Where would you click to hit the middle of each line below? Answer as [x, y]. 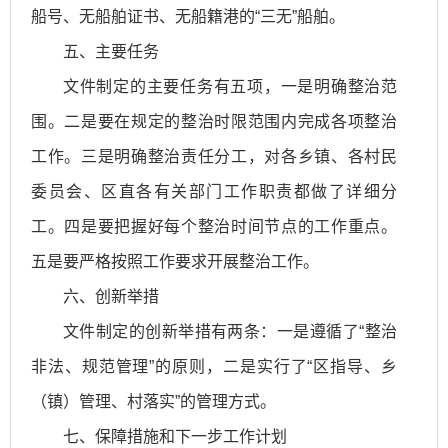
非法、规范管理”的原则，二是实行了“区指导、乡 [214, 367]
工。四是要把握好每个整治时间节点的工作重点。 [214, 227]
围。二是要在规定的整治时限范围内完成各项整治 [214, 122]
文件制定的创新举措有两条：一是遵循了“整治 [230, 332]
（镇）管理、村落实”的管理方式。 [153, 402]
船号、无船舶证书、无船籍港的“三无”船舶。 [188, 17]
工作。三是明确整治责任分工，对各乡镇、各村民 [214, 157]
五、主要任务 [111, 52]
